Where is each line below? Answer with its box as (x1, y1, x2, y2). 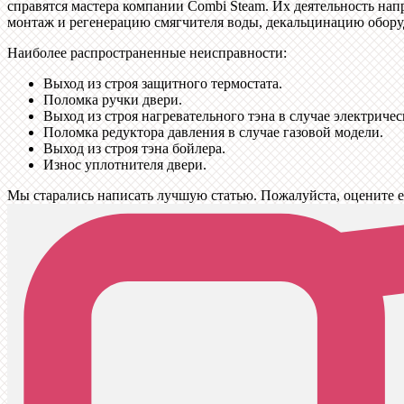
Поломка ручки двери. (43, 92, 182, 108)
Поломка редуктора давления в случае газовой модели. (43, 124, 383, 141)
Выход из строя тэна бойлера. (43, 141, 225, 157)
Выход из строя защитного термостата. (43, 76, 282, 92)
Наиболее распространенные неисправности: (7, 45, 287, 61)
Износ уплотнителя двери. (43, 157, 207, 173)
